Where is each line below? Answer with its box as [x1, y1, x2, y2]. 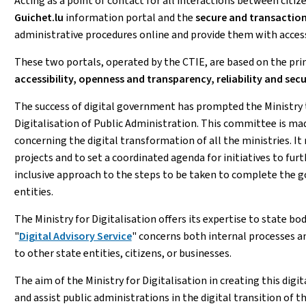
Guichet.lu [14, 10, 66, 25]
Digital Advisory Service [18, 229, 132, 243]
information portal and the [65, 10, 195, 25]
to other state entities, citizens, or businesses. [14, 246, 232, 260]
